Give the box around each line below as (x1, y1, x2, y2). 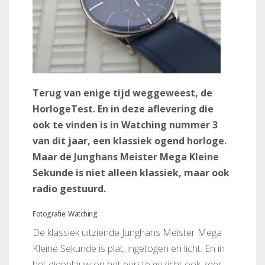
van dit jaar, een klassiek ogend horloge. (33, 134, 227, 147)
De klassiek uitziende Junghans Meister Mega (33, 225, 222, 239)
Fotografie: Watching (33, 208, 97, 219)
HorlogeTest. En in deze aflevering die (33, 102, 214, 115)
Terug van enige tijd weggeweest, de (33, 86, 212, 99)
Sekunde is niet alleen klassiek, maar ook (33, 166, 230, 179)
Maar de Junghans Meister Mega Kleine (33, 150, 219, 163)
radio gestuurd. (33, 182, 106, 195)
